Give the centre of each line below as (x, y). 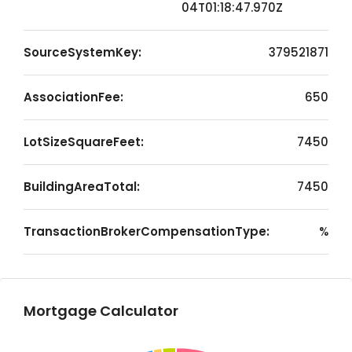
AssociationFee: (73, 97)
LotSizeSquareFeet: (84, 142)
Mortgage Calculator (101, 311)
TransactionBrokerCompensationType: (147, 231)
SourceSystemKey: (82, 52)
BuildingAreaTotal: (82, 187)
